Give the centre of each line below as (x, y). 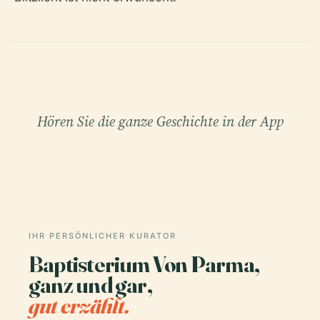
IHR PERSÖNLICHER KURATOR (102, 236)
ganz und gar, (90, 285)
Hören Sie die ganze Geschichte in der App (160, 122)
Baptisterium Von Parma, (144, 264)
